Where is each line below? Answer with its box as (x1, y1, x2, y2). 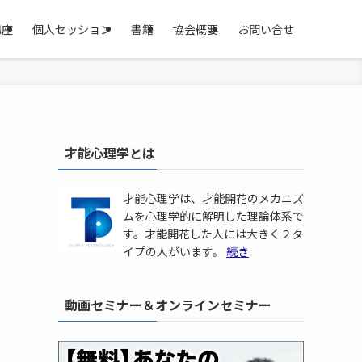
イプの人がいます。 (123, 243, 226, 259)
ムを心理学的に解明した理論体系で (123, 208, 304, 224)
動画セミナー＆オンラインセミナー (65, 295, 271, 314)
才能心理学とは (65, 143, 155, 162)
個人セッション (32, 21, 112, 37)
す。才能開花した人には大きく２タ (123, 225, 303, 242)
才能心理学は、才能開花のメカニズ (123, 190, 304, 206)
